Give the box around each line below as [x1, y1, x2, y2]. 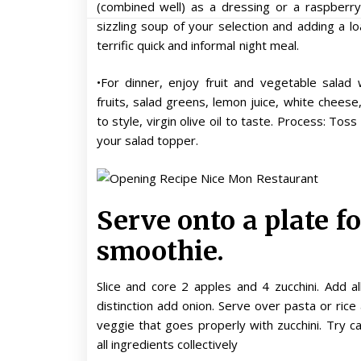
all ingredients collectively [96, 336, 239, 353]
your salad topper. [96, 132, 199, 149]
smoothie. [96, 235, 224, 268]
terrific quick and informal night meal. [96, 36, 300, 53]
